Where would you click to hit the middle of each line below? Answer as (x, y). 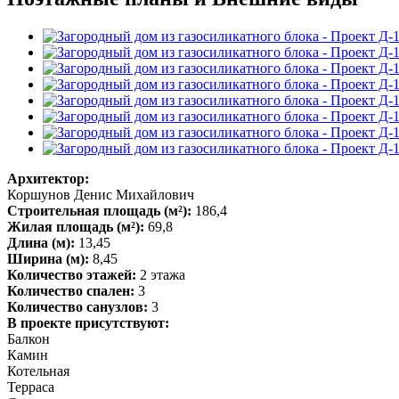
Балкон (28, 338)
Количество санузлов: (77, 306)
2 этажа (161, 274)
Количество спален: (71, 290)
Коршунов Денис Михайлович (101, 194)
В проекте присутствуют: (88, 322)
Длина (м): (41, 242)
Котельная (38, 370)
